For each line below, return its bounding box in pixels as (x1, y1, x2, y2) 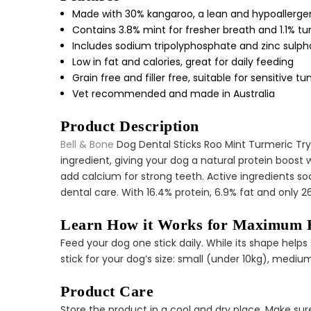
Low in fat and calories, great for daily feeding (72, 55, 294, 69)
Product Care (60, 283, 153, 300)
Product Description (60, 117, 199, 135)
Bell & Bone (60, 137, 114, 151)
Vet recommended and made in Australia (72, 87, 275, 101)
